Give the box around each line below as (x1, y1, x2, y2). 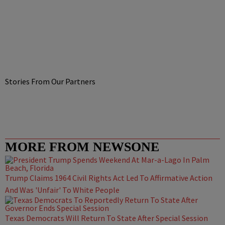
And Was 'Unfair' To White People (5, 185, 120, 195)
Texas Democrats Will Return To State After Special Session (5, 213, 208, 223)
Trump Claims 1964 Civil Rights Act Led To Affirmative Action (5, 173, 212, 183)
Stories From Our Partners (5, 76, 95, 86)
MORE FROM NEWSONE (5, 140, 159, 154)
